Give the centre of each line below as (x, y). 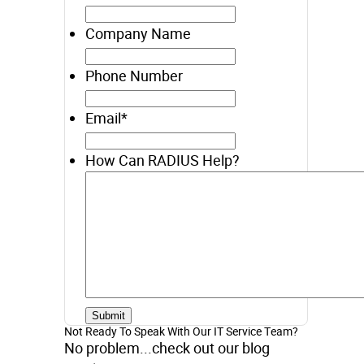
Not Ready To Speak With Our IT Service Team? (181, 331)
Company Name (138, 33)
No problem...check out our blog (167, 348)
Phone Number (134, 76)
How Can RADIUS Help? (162, 160)
